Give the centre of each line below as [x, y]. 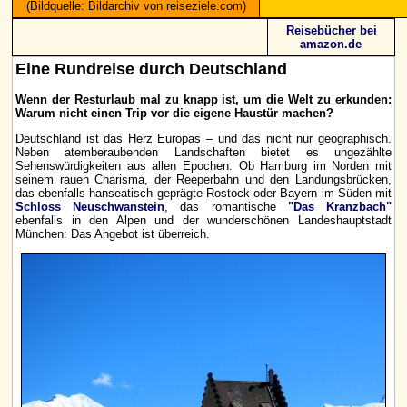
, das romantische [226, 207]
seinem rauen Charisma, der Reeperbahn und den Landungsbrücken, [203, 180]
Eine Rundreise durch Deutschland [151, 69]
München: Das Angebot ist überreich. [113, 234]
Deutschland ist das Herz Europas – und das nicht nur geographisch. [203, 139]
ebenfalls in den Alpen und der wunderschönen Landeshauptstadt [203, 221]
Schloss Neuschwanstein [90, 207]
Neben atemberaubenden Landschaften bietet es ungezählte [203, 153]
